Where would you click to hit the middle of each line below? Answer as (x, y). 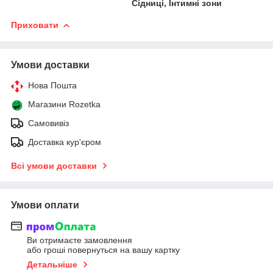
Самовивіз (48, 123)
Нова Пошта (52, 85)
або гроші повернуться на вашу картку (103, 250)
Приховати (35, 25)
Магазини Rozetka (64, 104)
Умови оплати (45, 205)
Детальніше (52, 265)
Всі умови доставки (54, 165)
